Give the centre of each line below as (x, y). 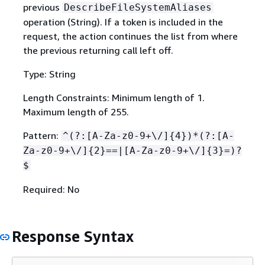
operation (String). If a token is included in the (123, 22)
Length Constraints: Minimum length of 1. (114, 97)
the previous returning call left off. (98, 50)
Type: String (49, 74)
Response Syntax (73, 236)
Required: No (51, 189)
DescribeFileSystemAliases (138, 7)
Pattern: (42, 135)
